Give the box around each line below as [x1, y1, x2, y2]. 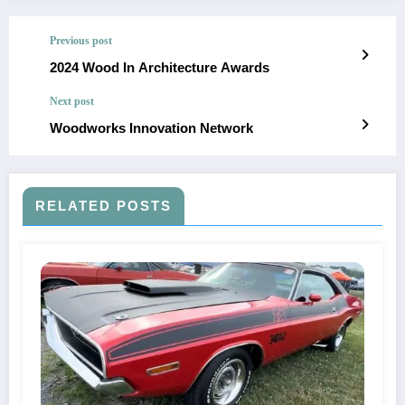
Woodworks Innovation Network [50, 119, 253, 136]
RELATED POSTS [35, 197, 172, 213]
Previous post [50, 33, 112, 47]
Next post [50, 94, 94, 108]
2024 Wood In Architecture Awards [50, 59, 269, 75]
